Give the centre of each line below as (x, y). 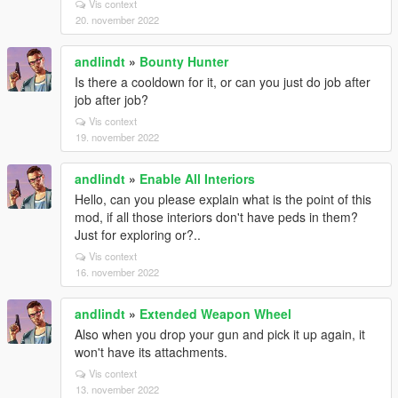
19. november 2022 (117, 137)
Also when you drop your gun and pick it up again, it (220, 334)
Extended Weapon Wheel (215, 314)
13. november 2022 (117, 389)
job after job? (111, 99)
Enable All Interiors (197, 179)
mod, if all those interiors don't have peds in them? (216, 217)
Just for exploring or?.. (138, 235)
